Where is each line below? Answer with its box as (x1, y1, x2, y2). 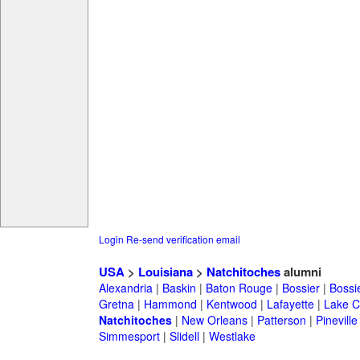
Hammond (143, 296, 197, 313)
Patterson (256, 312, 306, 329)
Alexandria (98, 280, 153, 297)
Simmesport (98, 328, 160, 345)
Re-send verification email (125, 232, 240, 247)
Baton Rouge (205, 280, 272, 297)
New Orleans (181, 312, 247, 329)
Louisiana (137, 263, 193, 281)
